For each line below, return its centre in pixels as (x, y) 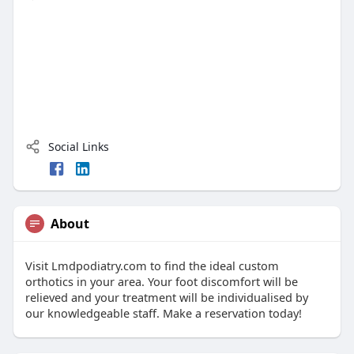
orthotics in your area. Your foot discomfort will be (161, 281)
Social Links (77, 146)
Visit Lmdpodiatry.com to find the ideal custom (152, 265)
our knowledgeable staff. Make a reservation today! (163, 313)
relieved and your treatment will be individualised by (166, 297)
